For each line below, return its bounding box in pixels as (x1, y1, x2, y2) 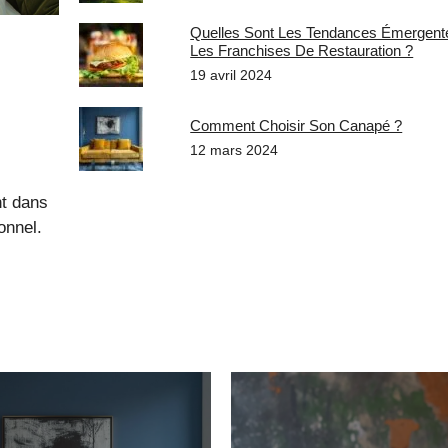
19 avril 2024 (190, 67, 273, 83)
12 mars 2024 (190, 142, 279, 158)
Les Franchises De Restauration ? (190, 42, 414, 59)
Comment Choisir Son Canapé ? (190, 117, 403, 134)
